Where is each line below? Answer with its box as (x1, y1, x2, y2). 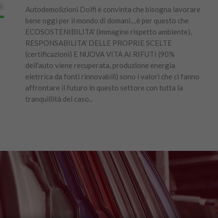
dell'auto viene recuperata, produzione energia (25, 61, 175, 70)
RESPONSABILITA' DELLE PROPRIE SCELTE (25, 38, 172, 47)
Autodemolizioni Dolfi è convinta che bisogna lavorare (25, 5, 200, 14)
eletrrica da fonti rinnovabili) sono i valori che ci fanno (25, 72, 200, 81)
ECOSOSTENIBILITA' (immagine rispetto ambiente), (25, 27, 192, 36)
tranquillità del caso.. (25, 94, 92, 103)
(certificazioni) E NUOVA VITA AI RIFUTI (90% (25, 50, 175, 58)
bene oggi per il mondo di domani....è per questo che (25, 16, 189, 25)
